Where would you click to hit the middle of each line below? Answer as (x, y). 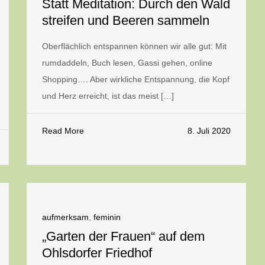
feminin (107, 217)
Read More (63, 131)
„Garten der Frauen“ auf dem (123, 236)
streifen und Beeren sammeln (126, 20)
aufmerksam (65, 217)
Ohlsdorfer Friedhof (97, 253)
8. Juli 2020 (209, 131)
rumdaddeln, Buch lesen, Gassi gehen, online (127, 63)
